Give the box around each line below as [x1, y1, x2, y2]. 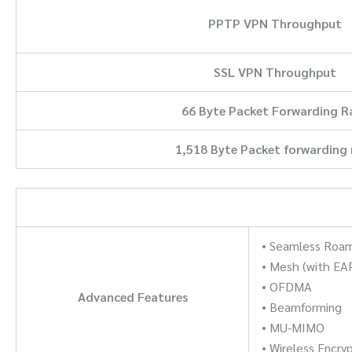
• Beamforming [262, 298, 342, 315]
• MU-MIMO [262, 318, 324, 335]
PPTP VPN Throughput [208, 14, 342, 31]
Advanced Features [77, 288, 188, 305]
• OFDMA [262, 277, 312, 295]
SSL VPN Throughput [214, 63, 336, 80]
